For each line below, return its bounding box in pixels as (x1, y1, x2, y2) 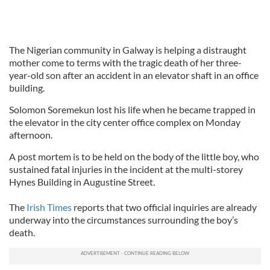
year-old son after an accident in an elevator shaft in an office (9, 69, 259, 81)
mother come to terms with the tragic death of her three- (9, 57, 242, 68)
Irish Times (27, 201, 74, 213)
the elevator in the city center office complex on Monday (9, 116, 240, 128)
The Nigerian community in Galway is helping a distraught (9, 44, 246, 55)
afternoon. (9, 129, 52, 140)
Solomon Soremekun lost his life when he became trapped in (9, 104, 256, 115)
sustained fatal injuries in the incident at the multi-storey (9, 163, 243, 175)
